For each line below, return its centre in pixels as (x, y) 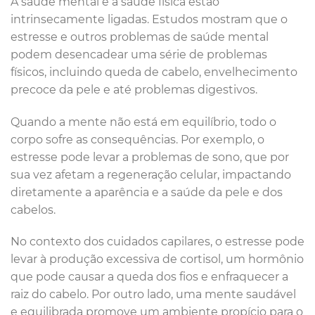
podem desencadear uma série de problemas (139, 54)
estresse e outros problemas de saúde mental (140, 37)
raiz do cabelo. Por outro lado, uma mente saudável (153, 295)
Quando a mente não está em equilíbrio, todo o (143, 122)
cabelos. (33, 210)
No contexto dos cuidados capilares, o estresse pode (157, 242)
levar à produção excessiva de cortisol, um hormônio (157, 259)
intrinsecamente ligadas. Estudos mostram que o (149, 19)
